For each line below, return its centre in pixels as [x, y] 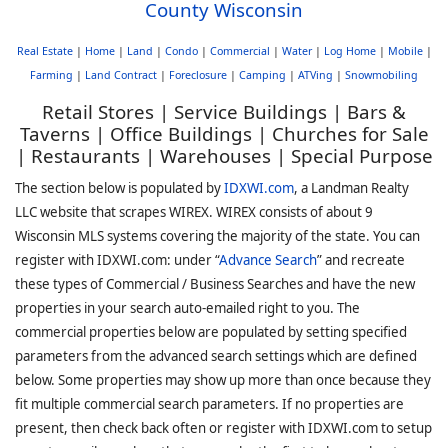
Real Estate [44, 50]
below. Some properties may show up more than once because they [223, 379]
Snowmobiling [381, 74]
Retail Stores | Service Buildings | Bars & [224, 111]
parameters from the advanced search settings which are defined [216, 355]
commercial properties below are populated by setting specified [211, 331]
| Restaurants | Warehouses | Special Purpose [224, 155]
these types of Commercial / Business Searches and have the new [215, 283]
